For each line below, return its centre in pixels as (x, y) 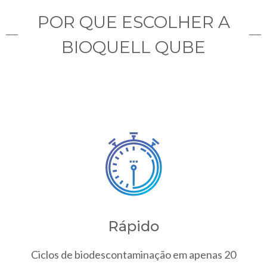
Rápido (133, 226)
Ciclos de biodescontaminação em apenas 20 (133, 254)
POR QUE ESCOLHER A (133, 22)
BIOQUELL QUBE (133, 47)
